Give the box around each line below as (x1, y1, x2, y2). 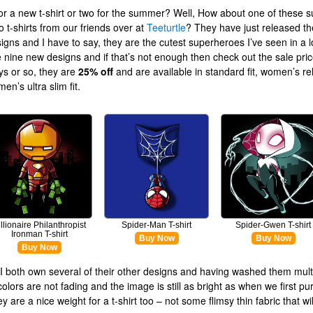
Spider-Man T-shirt (122, 220, 191, 231)
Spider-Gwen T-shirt (235, 220, 312, 231)
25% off (78, 64, 113, 78)
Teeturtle (147, 20, 186, 34)
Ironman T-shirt (11, 229, 68, 240)
